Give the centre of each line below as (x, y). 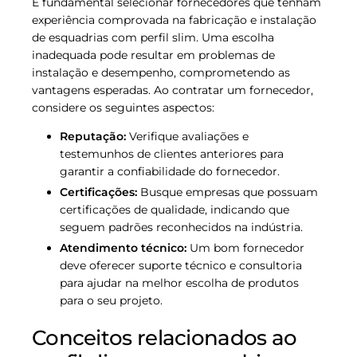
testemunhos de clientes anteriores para (172, 153)
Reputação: (93, 136)
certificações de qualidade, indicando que (175, 210)
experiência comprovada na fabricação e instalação (174, 20)
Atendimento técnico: (123, 248)
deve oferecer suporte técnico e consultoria (181, 266)
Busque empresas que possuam (228, 192)
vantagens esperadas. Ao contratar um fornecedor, (173, 90)
